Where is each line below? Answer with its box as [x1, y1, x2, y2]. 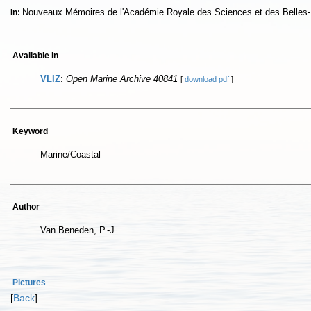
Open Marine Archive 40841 [66, 74, 178, 84]
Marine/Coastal [40, 149, 101, 160]
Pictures [12, 278, 46, 287]
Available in [12, 51, 58, 60]
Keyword [12, 126, 48, 136]
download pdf [185, 75, 229, 83]
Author [12, 202, 40, 212]
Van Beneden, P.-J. [40, 225, 117, 235]
